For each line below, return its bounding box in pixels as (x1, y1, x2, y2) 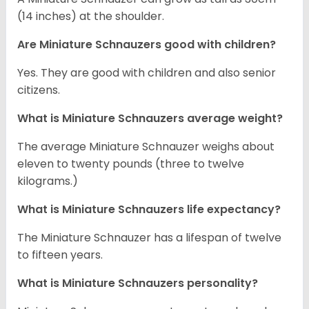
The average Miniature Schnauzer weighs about (17, 138, 275, 154)
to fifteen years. (17, 246, 103, 263)
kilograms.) (17, 172, 86, 189)
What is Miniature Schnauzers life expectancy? (17, 201, 281, 217)
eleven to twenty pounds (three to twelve (17, 155, 244, 172)
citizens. (17, 81, 60, 98)
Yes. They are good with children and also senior (17, 64, 276, 81)
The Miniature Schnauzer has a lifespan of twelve (17, 229, 281, 246)
